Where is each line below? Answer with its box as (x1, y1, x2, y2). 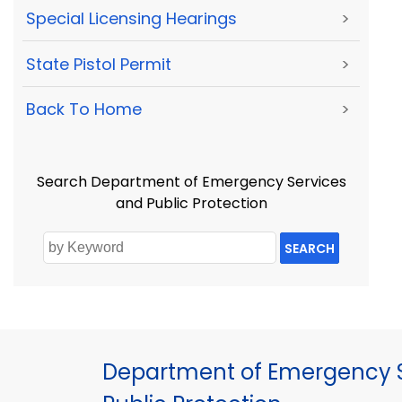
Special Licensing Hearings (26, 7, 237, 31)
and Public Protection (115, 193, 267, 214)
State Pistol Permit (26, 52, 171, 75)
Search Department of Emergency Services (36, 171, 346, 193)
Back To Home (26, 97, 142, 120)
